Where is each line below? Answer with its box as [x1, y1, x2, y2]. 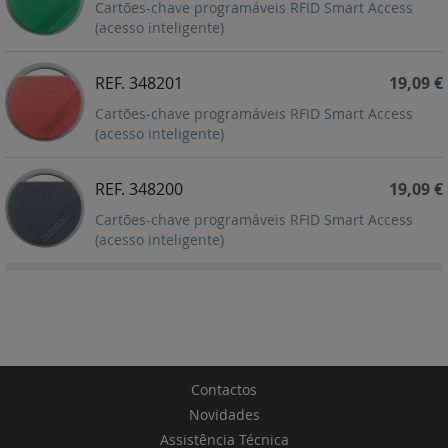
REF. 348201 [95, 72, 183, 95]
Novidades [188, 405, 260, 425]
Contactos [191, 380, 257, 400]
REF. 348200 [95, 178, 183, 201]
